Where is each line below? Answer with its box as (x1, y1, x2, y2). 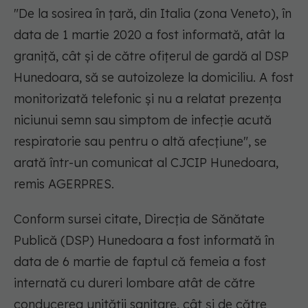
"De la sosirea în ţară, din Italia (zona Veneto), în (14, 5, 291, 22)
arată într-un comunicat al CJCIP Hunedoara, (14, 155, 278, 171)
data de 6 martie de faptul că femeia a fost (14, 254, 266, 270)
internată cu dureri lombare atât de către (14, 275, 255, 291)
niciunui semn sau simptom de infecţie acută (14, 112, 272, 129)
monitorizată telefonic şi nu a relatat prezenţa (14, 91, 281, 107)
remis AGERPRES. (14, 176, 114, 192)
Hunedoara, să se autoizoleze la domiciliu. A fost (14, 69, 294, 86)
